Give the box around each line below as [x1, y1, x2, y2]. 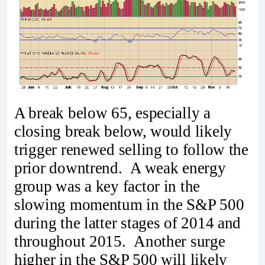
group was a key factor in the [14, 177, 201, 196]
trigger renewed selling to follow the [14, 141, 248, 159]
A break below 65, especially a [14, 104, 211, 122]
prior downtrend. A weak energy [14, 159, 226, 177]
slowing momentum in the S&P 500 [14, 196, 244, 214]
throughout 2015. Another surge [14, 232, 225, 251]
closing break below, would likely [14, 122, 232, 141]
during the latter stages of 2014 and [14, 214, 241, 232]
